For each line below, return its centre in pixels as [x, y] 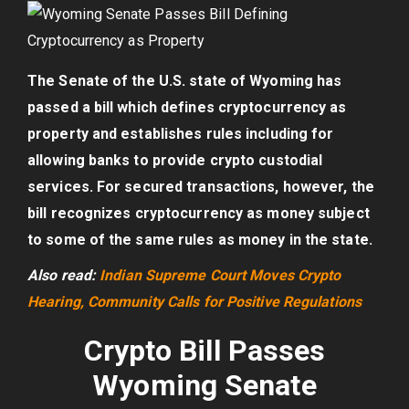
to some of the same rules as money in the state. [200, 240]
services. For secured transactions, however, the [201, 187]
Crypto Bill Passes [204, 351]
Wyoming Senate [204, 385]
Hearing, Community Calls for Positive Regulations [194, 302]
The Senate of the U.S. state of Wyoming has [185, 81]
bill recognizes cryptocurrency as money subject [199, 213]
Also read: [64, 275]
